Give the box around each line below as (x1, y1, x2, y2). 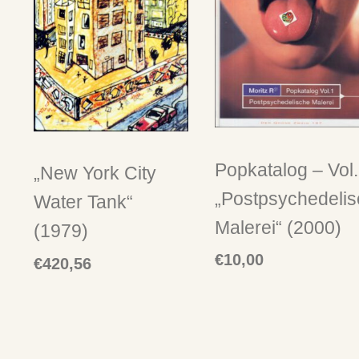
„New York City (34, 163, 156, 184)
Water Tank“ (34, 192, 133, 213)
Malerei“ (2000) (214, 216, 341, 238)
